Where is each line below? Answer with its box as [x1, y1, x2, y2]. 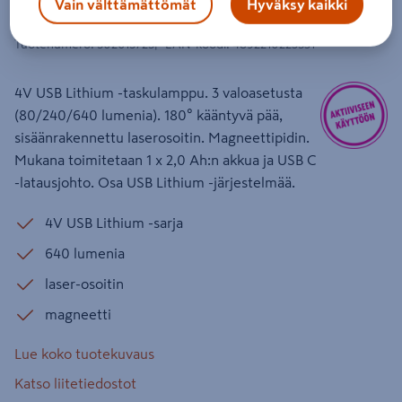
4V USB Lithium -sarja [45, 215, 183, 230]
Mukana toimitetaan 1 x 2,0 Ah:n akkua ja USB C [14, 153, 317, 167]
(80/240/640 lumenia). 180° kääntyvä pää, [14, 108, 283, 122]
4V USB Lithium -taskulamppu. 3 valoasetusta [14, 85, 302, 100]
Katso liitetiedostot [14, 376, 136, 390]
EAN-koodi [165, 38, 226, 50]
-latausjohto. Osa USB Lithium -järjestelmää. [14, 175, 295, 189]
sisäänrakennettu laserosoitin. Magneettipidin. [14, 130, 310, 144]
